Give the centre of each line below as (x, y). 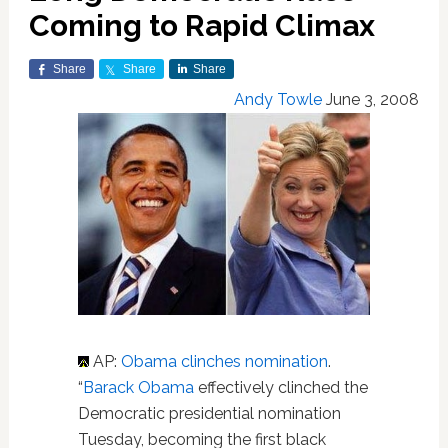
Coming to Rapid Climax (201, 25)
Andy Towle (278, 99)
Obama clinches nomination (224, 361)
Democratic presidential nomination (209, 413)
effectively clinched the (280, 387)
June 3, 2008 (373, 99)
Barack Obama (138, 387)
